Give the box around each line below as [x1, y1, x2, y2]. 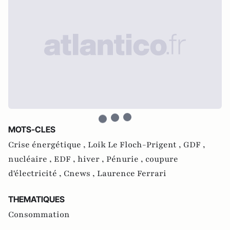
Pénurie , [106, 153, 145, 165]
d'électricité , [8, 167, 64, 179]
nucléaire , [8, 153, 54, 165]
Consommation [8, 208, 70, 220]
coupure [145, 153, 178, 165]
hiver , [78, 153, 106, 165]
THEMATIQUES [8, 194, 65, 204]
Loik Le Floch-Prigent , [88, 139, 183, 150]
